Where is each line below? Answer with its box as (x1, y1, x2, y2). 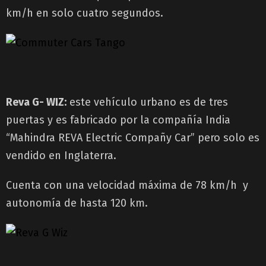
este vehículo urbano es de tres (66, 95, 228, 109)
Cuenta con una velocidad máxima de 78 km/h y (6, 178, 248, 192)
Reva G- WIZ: (6, 95, 66, 109)
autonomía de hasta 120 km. (6, 196, 148, 210)
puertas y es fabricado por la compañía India (6, 113, 230, 126)
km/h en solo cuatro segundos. (6, 6, 163, 20)
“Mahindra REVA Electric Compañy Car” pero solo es (6, 131, 259, 144)
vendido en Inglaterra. (6, 148, 116, 162)
